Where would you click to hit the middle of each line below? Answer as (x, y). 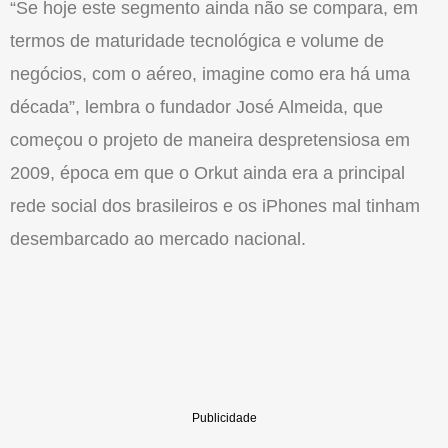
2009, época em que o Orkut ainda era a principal (207, 172)
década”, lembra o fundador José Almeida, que (196, 106)
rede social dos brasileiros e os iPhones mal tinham (215, 205)
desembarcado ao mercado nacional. (158, 238)
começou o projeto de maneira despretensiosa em (210, 139)
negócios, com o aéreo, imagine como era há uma (210, 73)
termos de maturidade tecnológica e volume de (197, 40)
